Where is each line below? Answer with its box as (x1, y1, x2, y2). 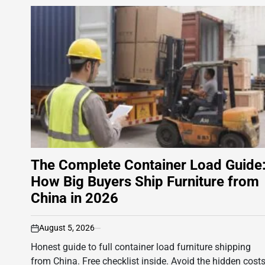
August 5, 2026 (39, 223, 95, 233)
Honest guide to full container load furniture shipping (31, 241, 251, 253)
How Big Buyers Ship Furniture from (31, 173, 259, 190)
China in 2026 (31, 190, 118, 207)
